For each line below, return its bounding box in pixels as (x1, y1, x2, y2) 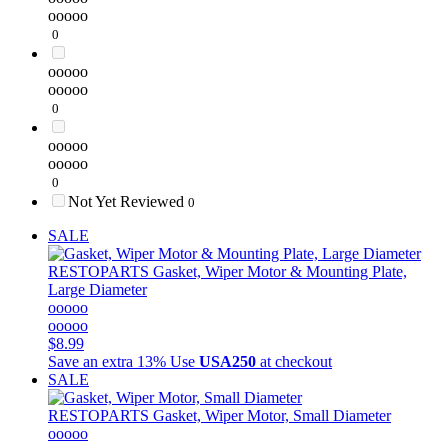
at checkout (260, 352, 332, 370)
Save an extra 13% (48, 352, 166, 370)
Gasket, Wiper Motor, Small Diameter (149, 406, 391, 424)
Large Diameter (48, 280, 147, 298)
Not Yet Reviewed (68, 192, 188, 210)
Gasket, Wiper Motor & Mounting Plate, (149, 262, 407, 280)
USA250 (199, 352, 260, 370)
